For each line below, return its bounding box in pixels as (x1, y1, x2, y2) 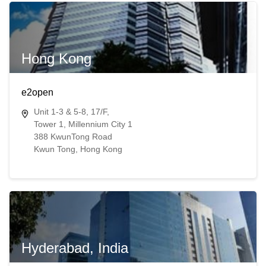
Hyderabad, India (21, 240, 128, 256)
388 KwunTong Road (33, 132, 112, 142)
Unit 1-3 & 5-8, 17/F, (33, 107, 109, 117)
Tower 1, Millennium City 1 (33, 119, 132, 129)
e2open (21, 87, 53, 98)
